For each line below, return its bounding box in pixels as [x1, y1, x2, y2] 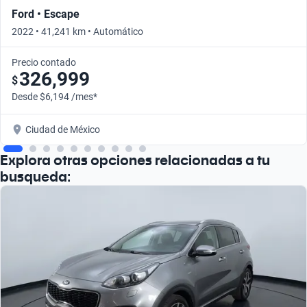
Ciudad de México [25, 123, 100, 135]
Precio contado [12, 56, 76, 68]
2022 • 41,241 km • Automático [12, 25, 143, 37]
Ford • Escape [12, 7, 79, 21]
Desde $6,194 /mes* [12, 90, 97, 102]
